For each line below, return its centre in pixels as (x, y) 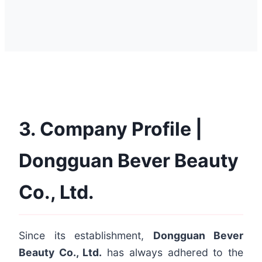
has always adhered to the (173, 253)
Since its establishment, (86, 236)
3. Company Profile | (111, 129)
